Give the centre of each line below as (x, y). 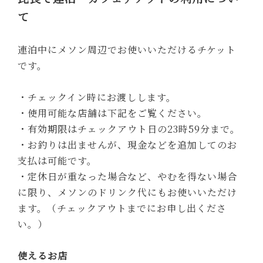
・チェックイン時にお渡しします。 (97, 97)
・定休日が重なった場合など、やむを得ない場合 (128, 176)
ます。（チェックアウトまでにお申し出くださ (122, 208)
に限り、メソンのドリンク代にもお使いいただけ (128, 192)
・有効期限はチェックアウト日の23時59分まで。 (129, 129)
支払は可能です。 (58, 160)
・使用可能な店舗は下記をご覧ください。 (113, 113)
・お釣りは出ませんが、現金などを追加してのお (128, 144)
